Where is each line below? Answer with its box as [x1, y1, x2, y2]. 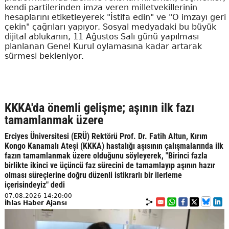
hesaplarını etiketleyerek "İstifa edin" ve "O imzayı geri [4, 12, 226, 22]
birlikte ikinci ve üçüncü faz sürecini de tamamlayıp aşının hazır [4, 160, 215, 170]
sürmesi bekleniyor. [4, 51, 84, 61]
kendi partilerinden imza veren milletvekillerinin [4, 2, 197, 12]
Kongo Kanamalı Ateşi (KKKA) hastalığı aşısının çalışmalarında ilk [4, 141, 223, 151]
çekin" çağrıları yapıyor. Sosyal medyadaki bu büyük [4, 21, 216, 32]
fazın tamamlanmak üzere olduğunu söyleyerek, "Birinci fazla [4, 150, 208, 161]
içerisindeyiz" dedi [4, 179, 65, 190]
